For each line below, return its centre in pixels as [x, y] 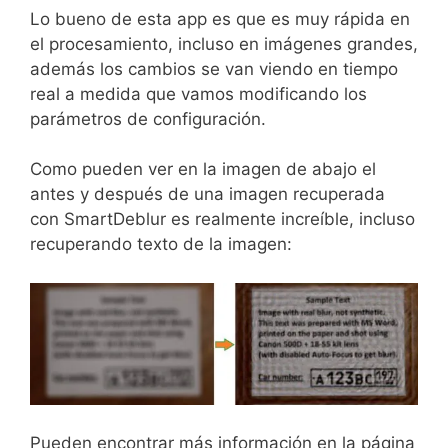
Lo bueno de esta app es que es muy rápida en [220, 18]
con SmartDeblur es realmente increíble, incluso [222, 219]
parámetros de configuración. [148, 118]
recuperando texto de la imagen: [161, 244]
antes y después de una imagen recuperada [207, 194]
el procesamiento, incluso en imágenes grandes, [224, 43]
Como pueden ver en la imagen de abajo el [203, 169]
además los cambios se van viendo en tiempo [214, 68]
